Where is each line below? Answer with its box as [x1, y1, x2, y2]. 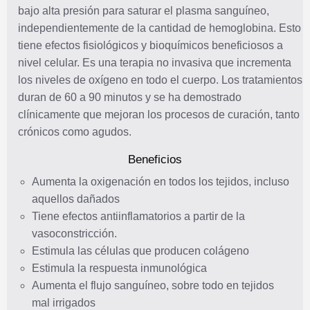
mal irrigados [32, 296, 95, 309]
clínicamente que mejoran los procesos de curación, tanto [18, 108, 300, 120]
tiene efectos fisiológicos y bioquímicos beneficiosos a [18, 39, 283, 51]
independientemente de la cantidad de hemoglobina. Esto [18, 21, 301, 34]
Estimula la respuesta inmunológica [32, 262, 207, 274]
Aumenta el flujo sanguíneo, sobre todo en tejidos [32, 279, 274, 291]
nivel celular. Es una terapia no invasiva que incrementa [18, 56, 291, 69]
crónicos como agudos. [18, 125, 131, 138]
